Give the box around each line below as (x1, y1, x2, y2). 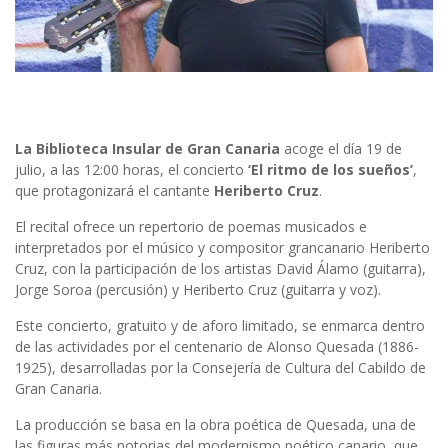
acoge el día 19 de (280, 139, 402, 159)
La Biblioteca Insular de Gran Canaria (15, 139, 280, 159)
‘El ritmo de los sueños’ (244, 160, 413, 180)
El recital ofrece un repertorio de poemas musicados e (15, 217, 367, 237)
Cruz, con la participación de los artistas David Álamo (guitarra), (15, 259, 426, 279)
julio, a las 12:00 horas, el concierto (15, 160, 244, 180)
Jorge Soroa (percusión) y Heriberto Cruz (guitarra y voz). (15, 280, 381, 300)
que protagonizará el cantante (15, 181, 210, 201)
